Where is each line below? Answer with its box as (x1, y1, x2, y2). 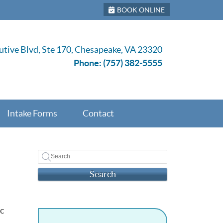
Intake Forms (6, 108, 57, 118)
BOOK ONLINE (117, 6, 165, 14)
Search (89, 169, 116, 179)
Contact (82, 108, 114, 118)
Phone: (74, 58, 103, 68)
